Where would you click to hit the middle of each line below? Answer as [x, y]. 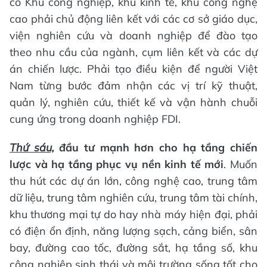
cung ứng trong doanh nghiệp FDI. [95, 119]
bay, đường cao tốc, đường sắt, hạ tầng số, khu [133, 248]
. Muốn [241, 164]
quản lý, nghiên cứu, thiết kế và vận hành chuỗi [133, 103]
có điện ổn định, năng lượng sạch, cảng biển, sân [133, 231]
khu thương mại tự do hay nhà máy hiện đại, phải [133, 215]
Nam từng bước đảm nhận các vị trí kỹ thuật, [133, 86]
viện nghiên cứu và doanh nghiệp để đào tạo [133, 36]
